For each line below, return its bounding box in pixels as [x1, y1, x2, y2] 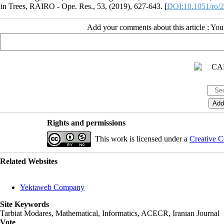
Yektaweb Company [20, 182, 84, 191]
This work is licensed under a [94, 134, 189, 143]
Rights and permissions [46, 118, 125, 127]
